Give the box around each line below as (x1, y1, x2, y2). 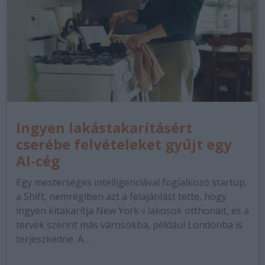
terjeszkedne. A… (16, 232, 90, 245)
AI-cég (16, 151, 60, 170)
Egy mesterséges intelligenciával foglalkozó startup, (16, 176, 247, 189)
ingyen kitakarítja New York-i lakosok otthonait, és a (16, 204, 249, 217)
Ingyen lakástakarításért (16, 118, 192, 137)
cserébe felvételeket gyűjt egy (16, 134, 232, 154)
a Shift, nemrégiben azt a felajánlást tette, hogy (16, 190, 227, 203)
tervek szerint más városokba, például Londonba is (16, 218, 243, 231)
